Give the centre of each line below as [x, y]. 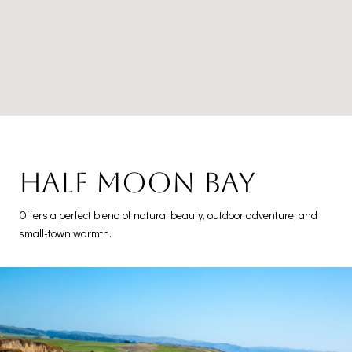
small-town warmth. [65, 233]
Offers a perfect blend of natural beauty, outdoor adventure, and [168, 214]
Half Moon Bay [137, 182]
